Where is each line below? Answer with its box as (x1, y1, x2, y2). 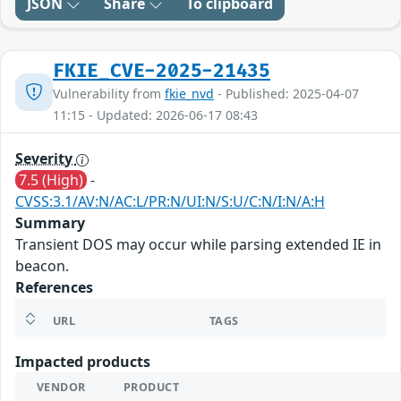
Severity (15, 149, 76, 169)
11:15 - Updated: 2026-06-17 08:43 (53, 107, 258, 124)
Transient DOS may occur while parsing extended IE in (15, 235, 381, 255)
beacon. (15, 256, 69, 277)
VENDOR (37, 380, 86, 396)
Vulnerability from (53, 85, 165, 103)
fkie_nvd (165, 85, 214, 103)
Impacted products (15, 352, 150, 372)
